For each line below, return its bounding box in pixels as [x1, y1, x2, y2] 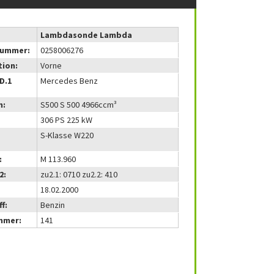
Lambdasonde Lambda [40, 29, 133, 40]
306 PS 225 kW [40, 114, 93, 125]
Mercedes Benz [40, 75, 98, 86]
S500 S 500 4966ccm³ [40, 99, 117, 110]
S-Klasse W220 [40, 130, 94, 141]
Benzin [40, 199, 65, 210]
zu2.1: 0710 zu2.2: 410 [40, 169, 118, 180]
